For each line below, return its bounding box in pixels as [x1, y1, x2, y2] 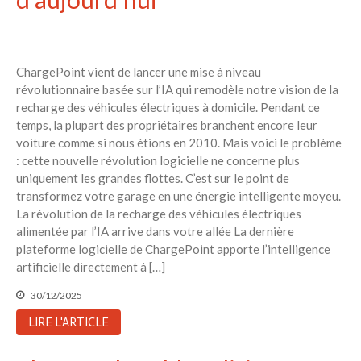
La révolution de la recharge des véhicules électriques [16, 205, 301, 221]
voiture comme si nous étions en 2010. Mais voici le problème [16, 135, 342, 150]
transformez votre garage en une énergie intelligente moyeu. [16, 188, 341, 203]
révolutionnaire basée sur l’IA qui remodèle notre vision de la [16, 81, 338, 97]
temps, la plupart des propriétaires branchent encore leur [16, 117, 317, 132]
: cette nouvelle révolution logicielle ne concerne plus [16, 152, 300, 168]
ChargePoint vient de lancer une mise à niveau [16, 64, 261, 79]
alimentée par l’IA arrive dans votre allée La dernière [16, 223, 294, 239]
